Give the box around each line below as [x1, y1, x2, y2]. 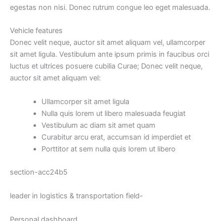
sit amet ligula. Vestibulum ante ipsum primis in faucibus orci [10, 50, 209, 59]
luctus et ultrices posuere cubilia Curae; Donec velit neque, [10, 62, 203, 71]
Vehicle [10, 26, 36, 36]
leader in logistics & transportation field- [10, 191, 143, 201]
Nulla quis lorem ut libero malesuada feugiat [41, 109, 185, 118]
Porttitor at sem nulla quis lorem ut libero [41, 144, 176, 153]
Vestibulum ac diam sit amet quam [41, 120, 155, 130]
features [36, 26, 63, 36]
